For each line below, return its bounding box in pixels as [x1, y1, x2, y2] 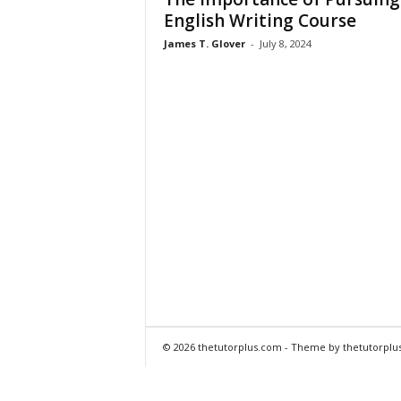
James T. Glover [163, 36, 245, 50]
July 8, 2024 [259, 36, 311, 50]
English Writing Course [163, 8, 356, 32]
